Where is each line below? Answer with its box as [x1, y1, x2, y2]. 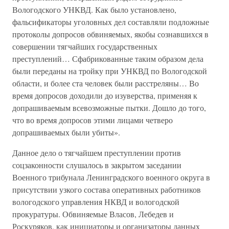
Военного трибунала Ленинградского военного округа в [12, 172, 210, 182]
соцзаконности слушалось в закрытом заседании [12, 159, 181, 170]
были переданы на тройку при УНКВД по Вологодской [12, 65, 207, 76]
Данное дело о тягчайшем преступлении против [12, 147, 181, 158]
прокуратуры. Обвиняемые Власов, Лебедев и [12, 209, 174, 219]
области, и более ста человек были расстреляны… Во [12, 78, 199, 88]
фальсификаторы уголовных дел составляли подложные [12, 16, 209, 27]
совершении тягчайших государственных [12, 41, 157, 52]
